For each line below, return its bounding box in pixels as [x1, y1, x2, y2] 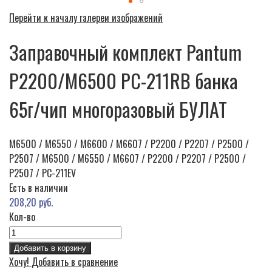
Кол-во [9, 209, 35, 224]
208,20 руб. [9, 194, 53, 209]
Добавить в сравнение [32, 254, 118, 269]
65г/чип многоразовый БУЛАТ [9, 95, 227, 124]
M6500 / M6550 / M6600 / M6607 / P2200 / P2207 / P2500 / [9, 136, 249, 151]
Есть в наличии [9, 180, 68, 195]
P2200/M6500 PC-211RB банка [9, 66, 238, 95]
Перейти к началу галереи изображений [9, 10, 163, 25]
